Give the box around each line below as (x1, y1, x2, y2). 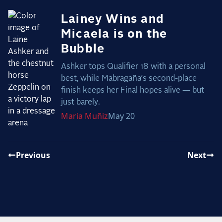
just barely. (60, 98, 100, 107)
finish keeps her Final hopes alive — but (60, 86, 204, 95)
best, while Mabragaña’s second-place (60, 74, 197, 83)
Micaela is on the (60, 28, 167, 41)
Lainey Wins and (60, 13, 164, 26)
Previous (16, 150, 50, 161)
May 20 (108, 111, 135, 122)
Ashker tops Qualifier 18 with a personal (60, 62, 206, 71)
